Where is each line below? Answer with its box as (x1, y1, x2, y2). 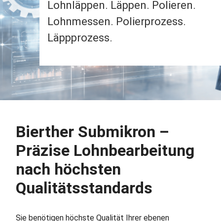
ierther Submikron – (26, 122, 169, 142)
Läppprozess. (47, 32, 112, 44)
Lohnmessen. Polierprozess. (47, 15, 186, 28)
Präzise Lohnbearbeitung (16, 141, 194, 160)
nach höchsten (16, 160, 121, 179)
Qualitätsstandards (16, 179, 152, 198)
